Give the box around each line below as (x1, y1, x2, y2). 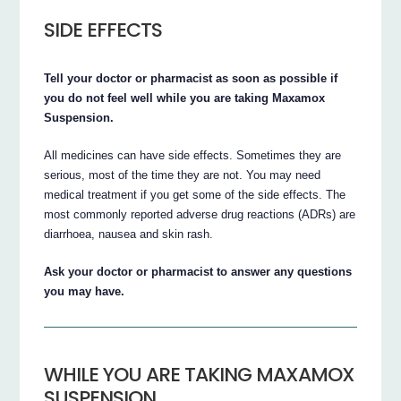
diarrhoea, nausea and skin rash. (44, 226, 214, 241)
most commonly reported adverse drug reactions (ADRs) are (44, 207, 356, 221)
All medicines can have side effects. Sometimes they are (44, 148, 342, 162)
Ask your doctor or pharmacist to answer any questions (44, 264, 353, 278)
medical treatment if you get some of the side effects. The (44, 187, 346, 201)
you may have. (44, 284, 125, 298)
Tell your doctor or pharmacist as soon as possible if (44, 71, 338, 85)
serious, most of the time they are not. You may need (44, 167, 321, 182)
